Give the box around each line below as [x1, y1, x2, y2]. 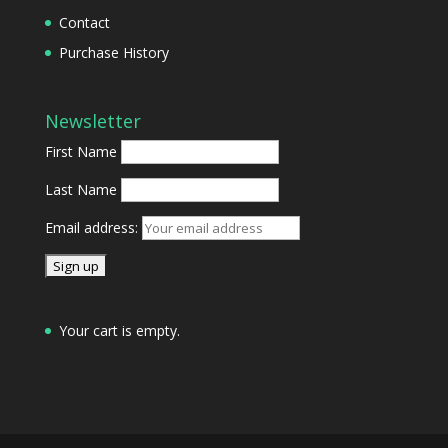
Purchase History [58, 42, 169, 62]
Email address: [44, 218, 142, 238]
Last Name [44, 180, 117, 200]
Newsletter [44, 109, 141, 134]
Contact [58, 12, 110, 32]
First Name [44, 142, 117, 162]
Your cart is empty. [58, 321, 180, 341]
